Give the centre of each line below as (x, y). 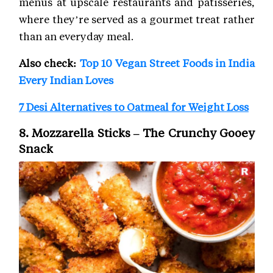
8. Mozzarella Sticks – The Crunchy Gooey (137, 132)
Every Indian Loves (66, 80)
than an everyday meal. (76, 36)
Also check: (49, 62)
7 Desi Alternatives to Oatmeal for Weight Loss (134, 106)
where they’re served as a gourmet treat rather (137, 19)
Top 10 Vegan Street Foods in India (167, 62)
